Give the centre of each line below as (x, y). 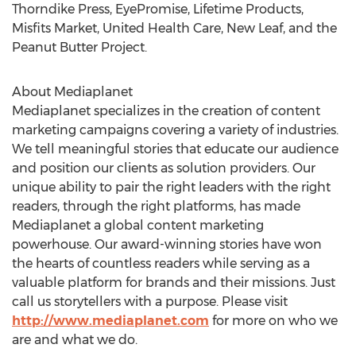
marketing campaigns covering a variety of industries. (175, 130)
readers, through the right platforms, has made (156, 206)
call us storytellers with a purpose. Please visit (150, 302)
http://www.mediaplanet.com (110, 321)
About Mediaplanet (72, 92)
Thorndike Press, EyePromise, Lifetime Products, (158, 9)
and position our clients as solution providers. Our (164, 168)
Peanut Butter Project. (79, 47)
